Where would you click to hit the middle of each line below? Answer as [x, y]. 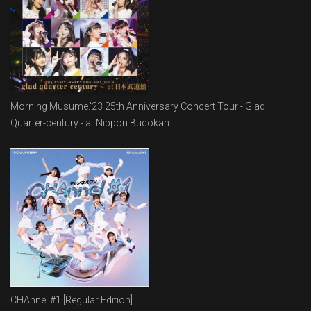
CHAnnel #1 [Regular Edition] [72, 300]
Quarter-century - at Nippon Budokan [90, 123]
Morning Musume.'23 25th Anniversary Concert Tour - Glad [138, 106]
